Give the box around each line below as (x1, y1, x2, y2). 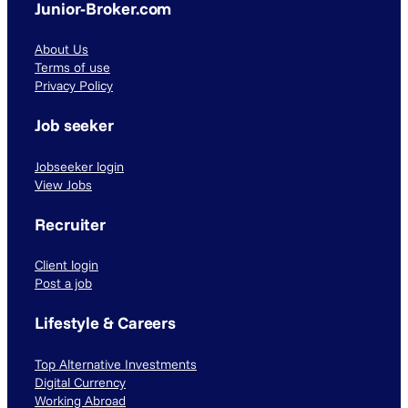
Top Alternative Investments (35, 355, 197, 372)
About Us (35, 41, 88, 58)
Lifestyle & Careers (35, 312, 177, 334)
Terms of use (35, 59, 110, 76)
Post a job (35, 275, 92, 292)
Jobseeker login (35, 158, 124, 175)
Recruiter (35, 213, 107, 235)
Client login (35, 257, 98, 274)
